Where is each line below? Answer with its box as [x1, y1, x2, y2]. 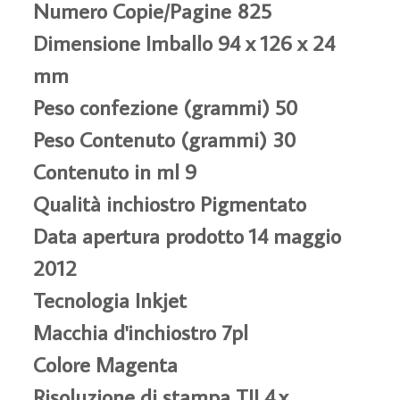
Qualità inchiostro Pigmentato [33, 188, 307, 217]
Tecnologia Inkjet [33, 285, 187, 313]
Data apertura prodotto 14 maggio [33, 221, 342, 249]
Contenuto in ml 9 [33, 156, 197, 185]
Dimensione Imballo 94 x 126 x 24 [33, 28, 336, 56]
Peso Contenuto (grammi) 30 [33, 124, 297, 153]
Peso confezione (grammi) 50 [33, 92, 299, 121]
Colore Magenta [33, 349, 179, 378]
